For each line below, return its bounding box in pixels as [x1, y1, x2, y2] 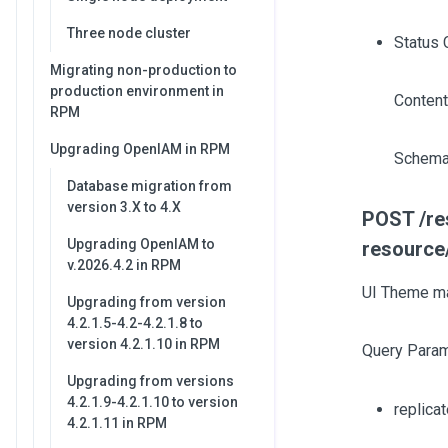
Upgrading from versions [67, 373, 234, 389]
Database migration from [67, 178, 232, 194]
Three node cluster [67, 25, 191, 41]
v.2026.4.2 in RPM [67, 257, 181, 273]
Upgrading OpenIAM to [67, 236, 215, 252]
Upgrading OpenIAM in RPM [50, 141, 230, 157]
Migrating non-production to [50, 62, 237, 78]
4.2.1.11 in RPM [67, 415, 167, 431]
